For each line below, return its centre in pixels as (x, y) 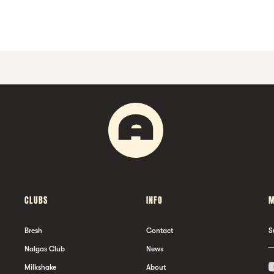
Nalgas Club (44, 249)
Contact (160, 230)
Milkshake (40, 267)
